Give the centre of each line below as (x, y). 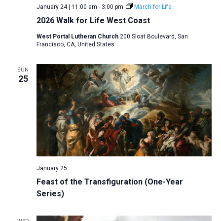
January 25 (52, 168)
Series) (50, 193)
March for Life (153, 7)
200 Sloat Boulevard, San (154, 37)
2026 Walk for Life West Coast (93, 21)
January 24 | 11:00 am (67, 7)
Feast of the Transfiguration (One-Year (110, 182)
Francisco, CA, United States (75, 45)
